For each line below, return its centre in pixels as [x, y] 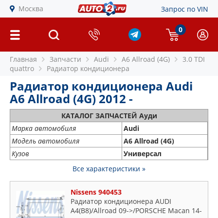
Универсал [143, 154]
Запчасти [65, 59]
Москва [31, 9]
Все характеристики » [109, 169]
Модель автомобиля [45, 141]
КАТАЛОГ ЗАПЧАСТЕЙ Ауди [109, 116]
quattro [22, 68]
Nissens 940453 [96, 192]
